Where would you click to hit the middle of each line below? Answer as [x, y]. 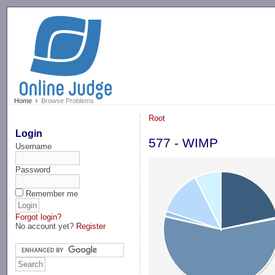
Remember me [52, 193]
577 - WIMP [184, 143]
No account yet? [46, 226]
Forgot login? [39, 217]
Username [34, 146]
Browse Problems [66, 101]
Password [33, 169]
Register [91, 226]
